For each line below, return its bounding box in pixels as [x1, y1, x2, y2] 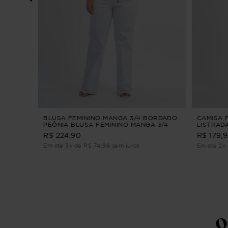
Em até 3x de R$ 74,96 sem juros [43, 142, 140, 149]
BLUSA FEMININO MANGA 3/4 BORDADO [43, 115, 178, 122]
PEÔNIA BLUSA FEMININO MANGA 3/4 [43, 121, 168, 128]
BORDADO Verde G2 [43, 128, 110, 135]
